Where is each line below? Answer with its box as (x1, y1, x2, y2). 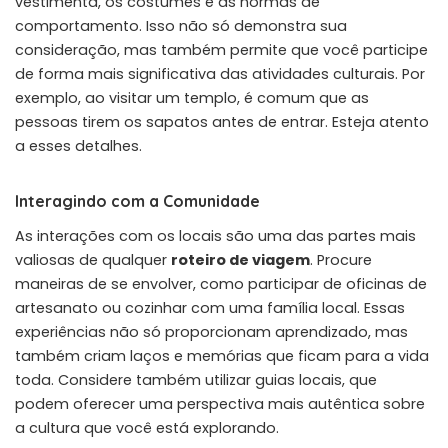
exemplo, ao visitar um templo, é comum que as (15, 87, 369, 108)
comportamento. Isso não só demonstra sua (15, 15, 347, 36)
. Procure (310, 249, 372, 270)
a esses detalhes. (15, 135, 142, 156)
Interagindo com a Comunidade (15, 190, 260, 211)
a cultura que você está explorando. (15, 417, 279, 438)
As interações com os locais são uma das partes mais (15, 225, 416, 246)
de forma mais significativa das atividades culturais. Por (15, 63, 425, 84)
